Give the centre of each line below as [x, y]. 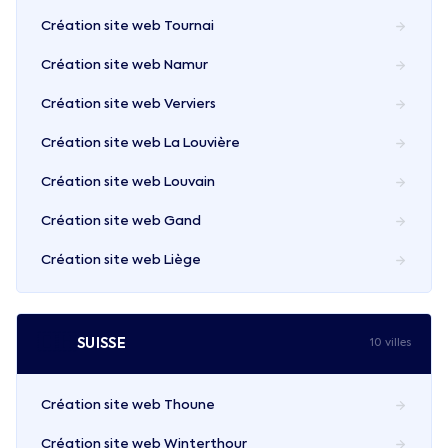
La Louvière [202, 143]
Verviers [190, 104]
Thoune [189, 405]
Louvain [189, 182]
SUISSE [102, 343]
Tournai [189, 26]
